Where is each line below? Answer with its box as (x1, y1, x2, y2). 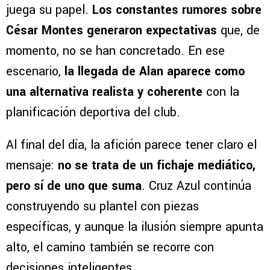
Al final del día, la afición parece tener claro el (6, 136, 257, 154)
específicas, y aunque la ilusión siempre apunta (6, 218, 263, 236)
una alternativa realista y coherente (6, 83, 206, 101)
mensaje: (6, 156, 58, 174)
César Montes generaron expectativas (6, 21, 221, 39)
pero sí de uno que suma (6, 177, 142, 195)
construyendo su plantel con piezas (6, 197, 199, 215)
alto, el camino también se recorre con (6, 238, 214, 256)
